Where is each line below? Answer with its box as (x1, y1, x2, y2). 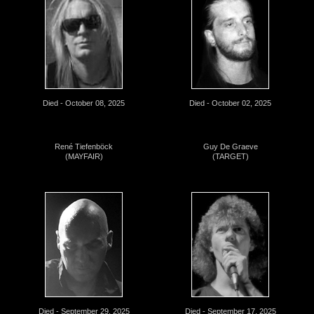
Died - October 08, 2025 (43, 98, 125, 107)
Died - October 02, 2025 (189, 98, 271, 107)
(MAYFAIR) (64, 151, 103, 161)
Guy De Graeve (203, 142, 258, 151)
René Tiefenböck (55, 142, 113, 151)
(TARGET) (212, 151, 249, 161)
